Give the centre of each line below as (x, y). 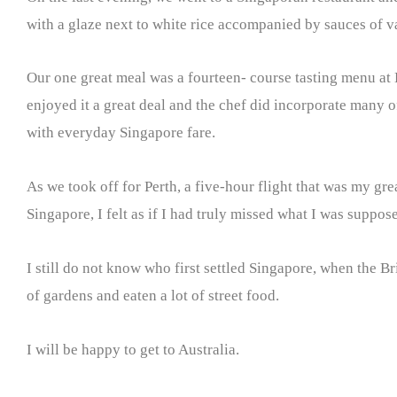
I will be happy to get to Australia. (133, 349)
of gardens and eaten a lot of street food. (153, 295)
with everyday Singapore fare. (121, 133)
